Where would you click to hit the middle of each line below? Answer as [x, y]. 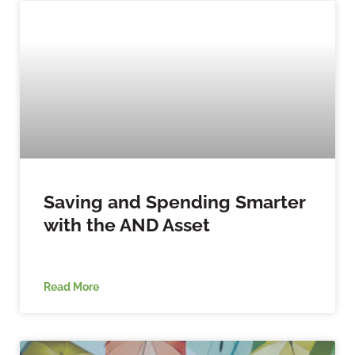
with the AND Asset [127, 224]
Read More [71, 286]
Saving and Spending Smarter [175, 201]
